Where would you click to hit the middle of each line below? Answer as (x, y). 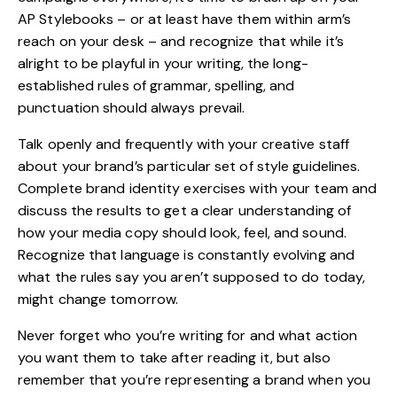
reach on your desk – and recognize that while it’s (181, 41)
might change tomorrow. (98, 299)
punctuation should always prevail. (132, 107)
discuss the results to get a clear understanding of (185, 210)
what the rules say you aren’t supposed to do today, (192, 276)
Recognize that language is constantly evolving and (187, 254)
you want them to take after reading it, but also (174, 357)
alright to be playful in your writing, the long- (163, 63)
